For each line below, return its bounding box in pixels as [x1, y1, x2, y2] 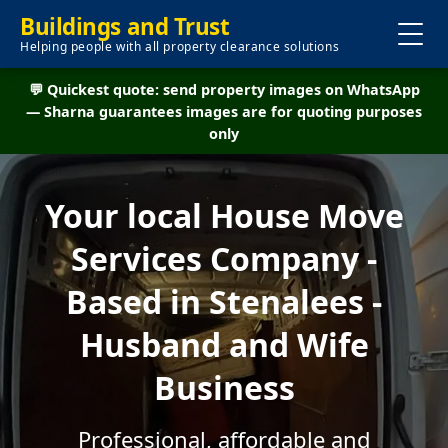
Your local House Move [44, 194, 404, 237]
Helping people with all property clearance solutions [20, 38, 340, 55]
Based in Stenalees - [66, 280, 382, 323]
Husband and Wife [79, 323, 369, 366]
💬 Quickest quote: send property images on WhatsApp [28, 80, 420, 99]
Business [153, 366, 295, 409]
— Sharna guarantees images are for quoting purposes [26, 102, 422, 121]
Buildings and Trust [20, 11, 230, 42]
